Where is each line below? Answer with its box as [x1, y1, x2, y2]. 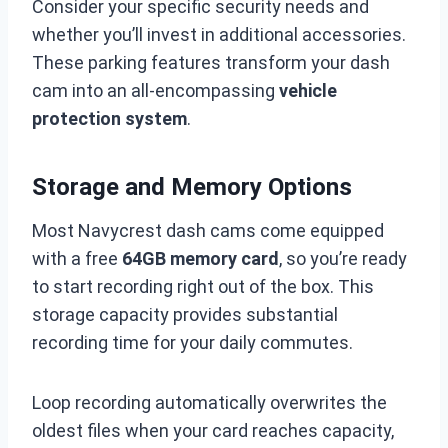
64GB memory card [122, 248, 279, 269]
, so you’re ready [279, 248, 407, 269]
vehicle [279, 80, 337, 101]
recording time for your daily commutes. [32, 332, 353, 353]
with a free [32, 248, 122, 269]
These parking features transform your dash [32, 52, 390, 73]
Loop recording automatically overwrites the [32, 392, 387, 413]
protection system [32, 108, 187, 129]
